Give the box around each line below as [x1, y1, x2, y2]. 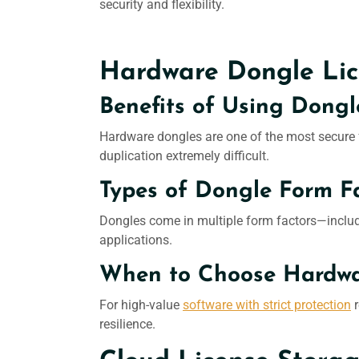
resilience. [99, 317, 155, 332]
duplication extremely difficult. [99, 148, 269, 163]
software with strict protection [183, 297, 351, 313]
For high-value [99, 297, 183, 313]
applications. [99, 232, 172, 248]
